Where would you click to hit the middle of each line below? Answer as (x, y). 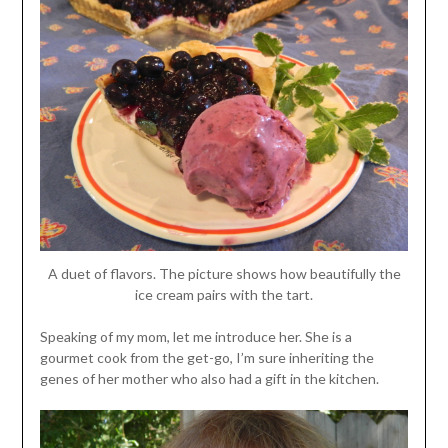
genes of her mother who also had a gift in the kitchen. (209, 378)
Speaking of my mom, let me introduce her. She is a (195, 336)
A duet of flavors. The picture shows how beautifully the (224, 273)
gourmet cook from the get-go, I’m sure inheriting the (206, 357)
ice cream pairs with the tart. (224, 294)
